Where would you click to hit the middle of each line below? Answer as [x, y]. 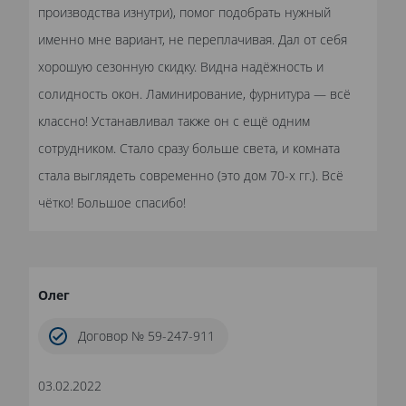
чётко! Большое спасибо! [112, 203]
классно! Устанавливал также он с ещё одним [174, 121]
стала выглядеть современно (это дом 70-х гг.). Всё [191, 176]
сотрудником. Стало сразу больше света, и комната [189, 149]
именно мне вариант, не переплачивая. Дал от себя [193, 40]
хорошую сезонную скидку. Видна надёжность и [181, 67]
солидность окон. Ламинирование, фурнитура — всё [194, 94]
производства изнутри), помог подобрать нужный [184, 13]
